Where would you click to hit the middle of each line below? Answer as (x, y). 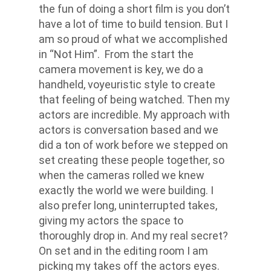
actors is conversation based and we (129, 130)
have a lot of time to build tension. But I (133, 24)
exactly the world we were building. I (126, 190)
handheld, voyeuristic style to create (127, 84)
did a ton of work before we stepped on (133, 145)
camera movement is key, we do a (121, 69)
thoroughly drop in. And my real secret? (133, 236)
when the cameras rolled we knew (122, 175)
